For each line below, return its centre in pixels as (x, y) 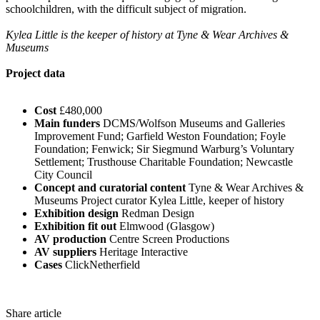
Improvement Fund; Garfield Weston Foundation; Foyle (160, 136)
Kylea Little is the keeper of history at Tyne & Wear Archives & (147, 35)
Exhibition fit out (77, 226)
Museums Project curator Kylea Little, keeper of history (159, 201)
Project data (35, 74)
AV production (70, 239)
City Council (63, 175)
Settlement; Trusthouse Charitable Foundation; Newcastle (164, 162)
